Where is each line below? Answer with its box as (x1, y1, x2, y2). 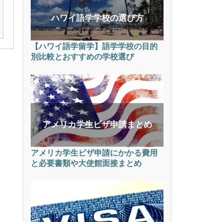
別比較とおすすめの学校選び (31, 53, 134, 61)
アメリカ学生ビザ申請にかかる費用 (31, 149, 158, 158)
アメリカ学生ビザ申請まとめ (42, 120, 152, 130)
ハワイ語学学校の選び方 (51, 13, 144, 23)
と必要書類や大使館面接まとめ (31, 159, 142, 168)
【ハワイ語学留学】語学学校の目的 (31, 42, 158, 51)
